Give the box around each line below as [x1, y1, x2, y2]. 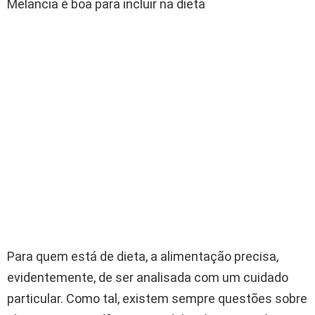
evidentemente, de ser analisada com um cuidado [7, 269, 288, 285]
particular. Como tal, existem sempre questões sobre [7, 290, 307, 306]
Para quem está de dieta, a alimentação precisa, [7, 248, 278, 264]
